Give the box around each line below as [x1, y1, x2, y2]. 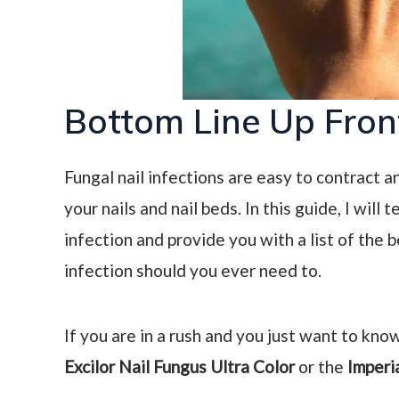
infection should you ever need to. [64, 259, 322, 281]
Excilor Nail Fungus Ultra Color [64, 355, 295, 377]
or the [295, 355, 347, 377]
